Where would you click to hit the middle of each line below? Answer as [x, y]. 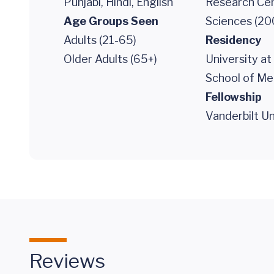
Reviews [67, 261]
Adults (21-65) [100, 40]
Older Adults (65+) [110, 59]
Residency [233, 40]
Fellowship [234, 97]
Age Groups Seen [111, 21]
